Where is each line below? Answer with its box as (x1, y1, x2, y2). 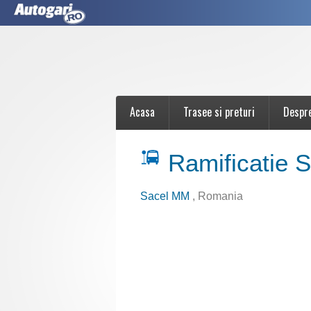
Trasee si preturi (183, 103, 255, 120)
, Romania (192, 190, 243, 202)
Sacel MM (140, 190, 192, 202)
